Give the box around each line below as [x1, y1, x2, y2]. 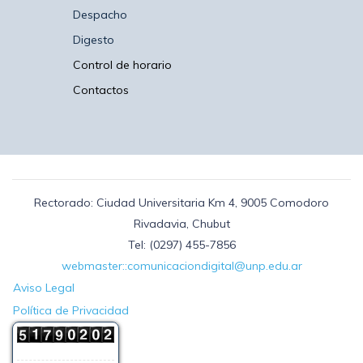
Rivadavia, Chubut [133, 216, 230, 232]
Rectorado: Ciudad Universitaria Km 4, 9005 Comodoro [34, 195, 329, 211]
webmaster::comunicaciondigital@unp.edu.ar [61, 258, 302, 274]
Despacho [73, 7, 127, 23]
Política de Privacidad [13, 303, 129, 318]
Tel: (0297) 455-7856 [127, 237, 236, 253]
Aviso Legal [13, 280, 75, 296]
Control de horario [73, 58, 172, 73]
